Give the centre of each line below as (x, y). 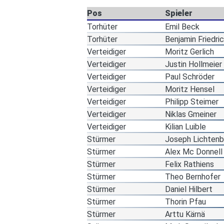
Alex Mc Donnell (194, 151)
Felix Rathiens (189, 164)
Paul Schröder (190, 76)
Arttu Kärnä (185, 214)
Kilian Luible (185, 126)
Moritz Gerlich (189, 51)
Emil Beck (182, 26)
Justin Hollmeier (193, 64)
